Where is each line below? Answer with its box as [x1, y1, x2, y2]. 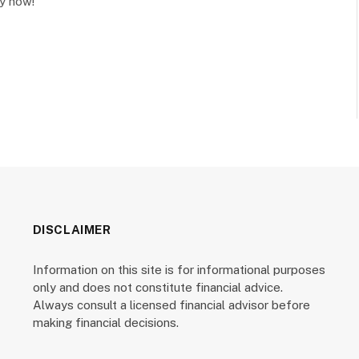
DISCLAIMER [32, 223, 111, 236]
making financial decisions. [32, 316, 179, 329]
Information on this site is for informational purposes [32, 263, 325, 276]
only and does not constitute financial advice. [32, 280, 283, 294]
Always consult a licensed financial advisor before [32, 298, 310, 312]
